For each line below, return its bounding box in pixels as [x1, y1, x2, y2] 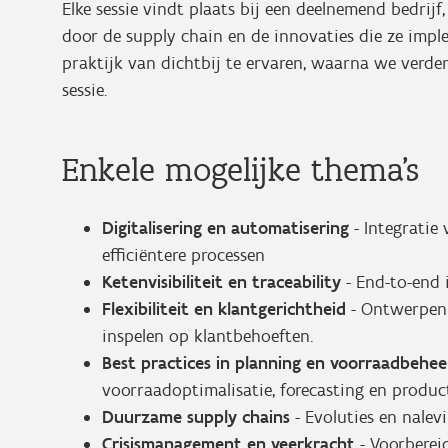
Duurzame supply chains [102, 406, 290, 428]
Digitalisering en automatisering [102, 217, 349, 239]
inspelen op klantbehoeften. [102, 325, 313, 347]
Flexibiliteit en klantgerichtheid [102, 298, 346, 320]
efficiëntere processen [102, 244, 265, 266]
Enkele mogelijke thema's [62, 149, 419, 190]
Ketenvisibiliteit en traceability [102, 271, 341, 293]
